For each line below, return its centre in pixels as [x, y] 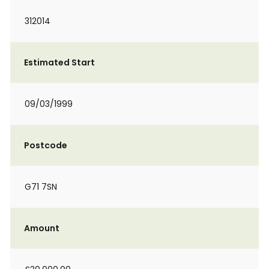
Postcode [46, 145]
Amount [42, 228]
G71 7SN [41, 187]
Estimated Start [59, 62]
